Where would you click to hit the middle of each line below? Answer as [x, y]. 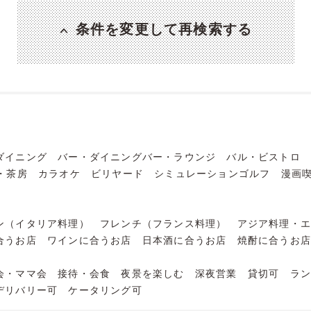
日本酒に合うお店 [184, 239]
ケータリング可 [105, 289]
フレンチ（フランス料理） [163, 223]
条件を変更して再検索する [164, 29]
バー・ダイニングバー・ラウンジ [137, 156]
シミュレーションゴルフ [212, 173]
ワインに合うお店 [90, 239]
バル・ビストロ [263, 156]
